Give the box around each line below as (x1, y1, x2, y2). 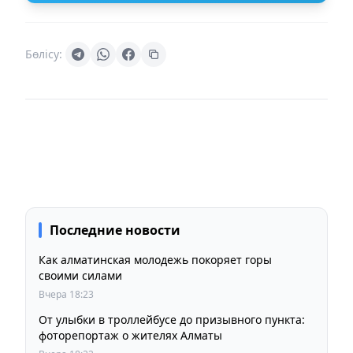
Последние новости (50, 221, 180, 239)
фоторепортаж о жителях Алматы (39, 327, 222, 343)
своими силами (39, 267, 122, 283)
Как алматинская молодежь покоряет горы (39, 251, 272, 267)
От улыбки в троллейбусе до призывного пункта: (39, 311, 305, 327)
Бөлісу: (25, 46, 62, 61)
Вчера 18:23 (39, 287, 94, 301)
